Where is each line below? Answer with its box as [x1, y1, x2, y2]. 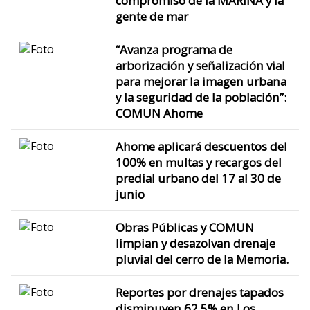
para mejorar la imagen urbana [115, 73, 286, 89]
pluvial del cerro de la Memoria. [115, 250, 289, 267]
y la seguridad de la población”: [115, 89, 286, 105]
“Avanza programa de [115, 41, 232, 57]
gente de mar [115, 8, 188, 24]
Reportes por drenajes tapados [115, 284, 284, 300]
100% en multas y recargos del [115, 154, 282, 170]
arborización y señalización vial [115, 57, 285, 73]
